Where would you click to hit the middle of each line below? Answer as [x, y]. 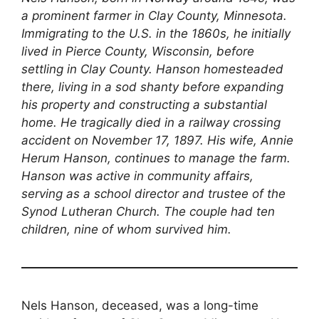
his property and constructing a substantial [144, 105]
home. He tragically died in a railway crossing [151, 123]
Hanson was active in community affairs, [137, 176]
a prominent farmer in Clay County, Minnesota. [154, 16]
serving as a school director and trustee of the [153, 194]
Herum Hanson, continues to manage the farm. [156, 158]
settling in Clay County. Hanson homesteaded [152, 69]
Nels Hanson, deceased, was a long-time [140, 306]
